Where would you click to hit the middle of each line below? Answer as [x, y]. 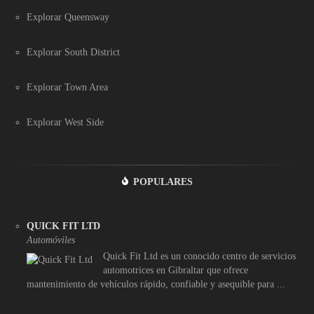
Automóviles [51, 240]
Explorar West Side [65, 122]
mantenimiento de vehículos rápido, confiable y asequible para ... [156, 284]
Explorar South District [73, 52]
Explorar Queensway [68, 17]
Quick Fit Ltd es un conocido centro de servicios [199, 256]
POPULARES [163, 182]
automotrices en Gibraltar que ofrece [176, 270]
